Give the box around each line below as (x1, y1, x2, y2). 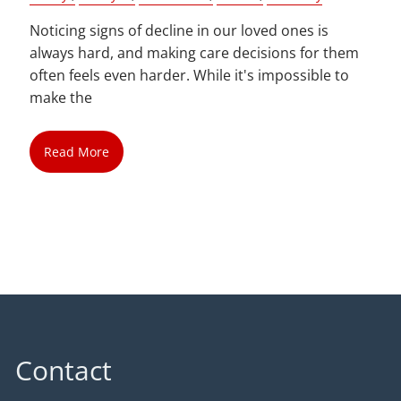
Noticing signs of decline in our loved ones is (30, 20, 329, 40)
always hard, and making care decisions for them (30, 42, 360, 63)
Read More (43, 142, 109, 160)
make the (30, 87, 93, 107)
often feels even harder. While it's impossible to (30, 64, 350, 85)
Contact (15, 352, 113, 389)
